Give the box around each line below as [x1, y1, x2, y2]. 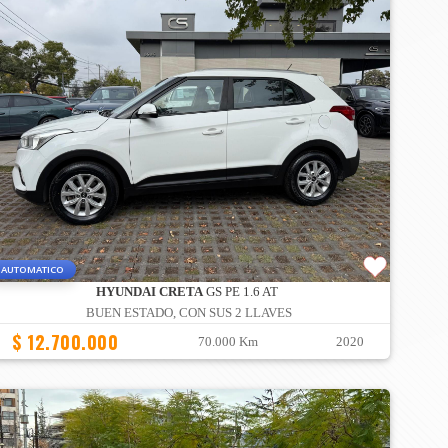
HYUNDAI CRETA [95, 285, 203, 300]
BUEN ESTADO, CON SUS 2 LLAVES [86, 306, 293, 321]
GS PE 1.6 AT [202, 285, 278, 300]
